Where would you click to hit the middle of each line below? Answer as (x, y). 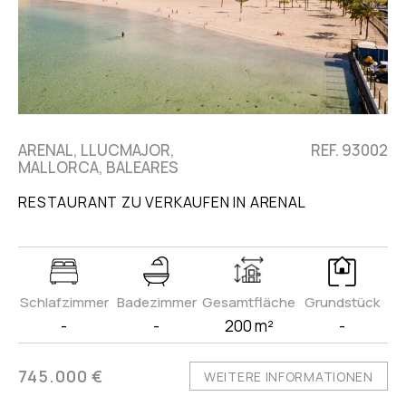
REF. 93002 (349, 150)
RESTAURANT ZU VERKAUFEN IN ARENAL (162, 203)
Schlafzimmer (64, 303)
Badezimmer (156, 303)
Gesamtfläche (249, 303)
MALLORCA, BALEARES (99, 168)
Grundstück (342, 303)
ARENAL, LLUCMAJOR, (97, 150)
